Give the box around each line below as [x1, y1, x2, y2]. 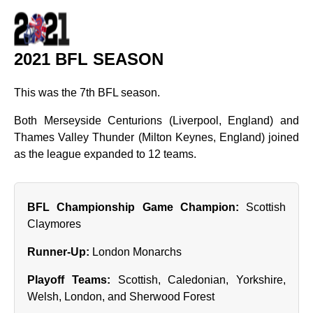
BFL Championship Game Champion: [27, 201, 239, 213]
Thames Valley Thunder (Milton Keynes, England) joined [14, 131, 299, 143]
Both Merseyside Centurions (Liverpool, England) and [14, 115, 299, 126]
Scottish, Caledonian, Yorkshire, [110, 274, 286, 286]
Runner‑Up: [27, 246, 89, 258]
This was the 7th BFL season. [14, 87, 160, 99]
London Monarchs [89, 246, 182, 258]
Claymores [27, 218, 81, 230]
